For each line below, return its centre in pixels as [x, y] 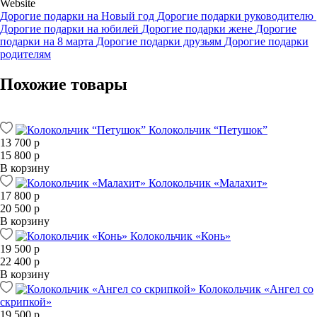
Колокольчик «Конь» [180, 236]
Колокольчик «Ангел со [256, 289]
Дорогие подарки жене [198, 28]
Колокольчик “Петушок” [208, 129]
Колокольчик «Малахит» [208, 183]
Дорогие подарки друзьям [160, 41]
